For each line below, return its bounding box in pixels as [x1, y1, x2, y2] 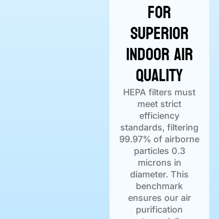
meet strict [137, 99, 181, 109]
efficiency [139, 110, 179, 121]
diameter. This [130, 169, 189, 180]
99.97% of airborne [119, 134, 199, 145]
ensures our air [128, 193, 191, 203]
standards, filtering [120, 122, 198, 133]
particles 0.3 [133, 146, 185, 156]
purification [136, 204, 183, 215]
